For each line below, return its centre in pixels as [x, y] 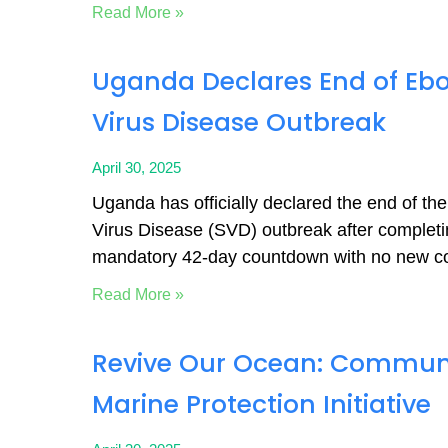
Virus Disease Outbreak [239, 122]
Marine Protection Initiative [261, 404]
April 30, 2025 [136, 167]
